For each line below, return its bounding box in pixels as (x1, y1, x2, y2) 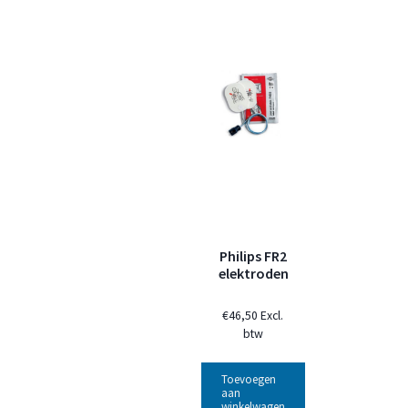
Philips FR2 (219, 246, 287, 265)
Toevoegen (220, 371, 276, 387)
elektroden (219, 263, 290, 282)
